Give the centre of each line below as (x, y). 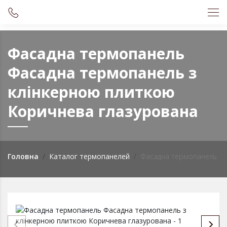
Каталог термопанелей (89, 156)
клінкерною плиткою (91, 92)
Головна (23, 156)
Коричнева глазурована (103, 111)
